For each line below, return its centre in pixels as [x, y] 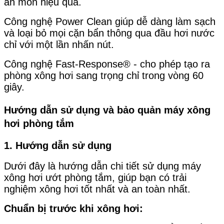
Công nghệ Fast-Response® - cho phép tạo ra [107, 64]
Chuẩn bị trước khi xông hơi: [73, 209]
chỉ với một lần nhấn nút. [59, 44]
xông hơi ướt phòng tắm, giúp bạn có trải [95, 178]
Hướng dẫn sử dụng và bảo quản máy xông [107, 110]
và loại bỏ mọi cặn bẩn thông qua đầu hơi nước [109, 33]
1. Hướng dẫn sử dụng [58, 145]
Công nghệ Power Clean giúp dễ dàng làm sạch [110, 21]
